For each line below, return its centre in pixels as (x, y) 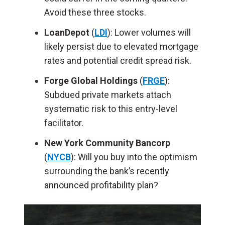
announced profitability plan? (101, 185)
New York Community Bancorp (107, 143)
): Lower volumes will (149, 32)
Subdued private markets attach (108, 95)
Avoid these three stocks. (95, 12)
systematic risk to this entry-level (111, 109)
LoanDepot (67, 32)
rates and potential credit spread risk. (118, 61)
